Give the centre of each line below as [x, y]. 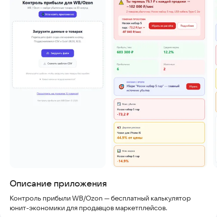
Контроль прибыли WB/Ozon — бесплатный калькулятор [100, 198]
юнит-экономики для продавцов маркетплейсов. [88, 208]
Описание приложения [58, 183]
